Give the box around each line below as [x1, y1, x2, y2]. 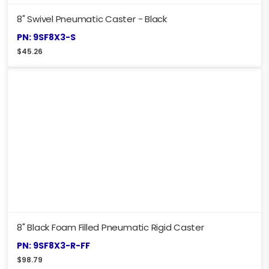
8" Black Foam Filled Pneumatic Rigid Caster [17, 220, 204, 234]
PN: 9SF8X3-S [17, 31, 76, 43]
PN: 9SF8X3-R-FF [17, 239, 90, 252]
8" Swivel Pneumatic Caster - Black [17, 12, 167, 25]
